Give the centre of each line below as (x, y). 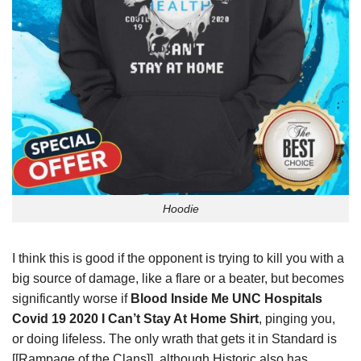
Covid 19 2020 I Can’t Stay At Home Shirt (135, 319)
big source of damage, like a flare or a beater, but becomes (178, 279)
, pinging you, (297, 319)
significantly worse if (71, 299)
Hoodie (180, 208)
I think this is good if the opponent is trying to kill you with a (178, 259)
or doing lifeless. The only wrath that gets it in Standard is (174, 339)
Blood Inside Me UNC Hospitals (226, 299)
